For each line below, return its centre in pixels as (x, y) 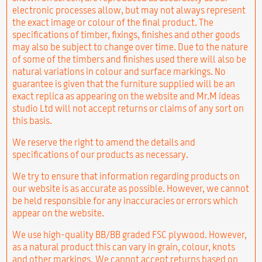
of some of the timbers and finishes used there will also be (129, 59)
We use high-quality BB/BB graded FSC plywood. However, (129, 234)
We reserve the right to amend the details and (104, 142)
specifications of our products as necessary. (100, 154)
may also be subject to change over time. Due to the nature (130, 46)
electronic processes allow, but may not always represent (129, 10)
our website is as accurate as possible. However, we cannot (130, 188)
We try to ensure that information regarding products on (126, 176)
